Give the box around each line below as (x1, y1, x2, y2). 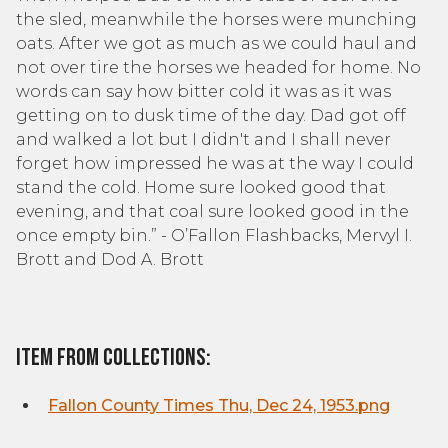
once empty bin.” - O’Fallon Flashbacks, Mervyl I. (16, 226, 412, 245)
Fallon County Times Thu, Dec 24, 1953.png (48, 396, 390, 415)
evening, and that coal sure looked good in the (16, 202, 409, 221)
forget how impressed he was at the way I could (16, 154, 414, 173)
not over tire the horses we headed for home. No (16, 58, 421, 77)
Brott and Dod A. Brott (16, 250, 204, 269)
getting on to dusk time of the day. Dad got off (16, 106, 406, 125)
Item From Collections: (16, 343, 211, 372)
